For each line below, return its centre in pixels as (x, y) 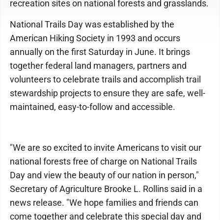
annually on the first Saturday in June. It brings (100, 52)
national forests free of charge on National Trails (103, 162)
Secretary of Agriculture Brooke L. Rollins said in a (106, 189)
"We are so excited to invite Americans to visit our (106, 148)
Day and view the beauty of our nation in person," (104, 175)
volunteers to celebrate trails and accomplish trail (105, 80)
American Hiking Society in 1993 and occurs (95, 38)
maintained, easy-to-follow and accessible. (93, 107)
